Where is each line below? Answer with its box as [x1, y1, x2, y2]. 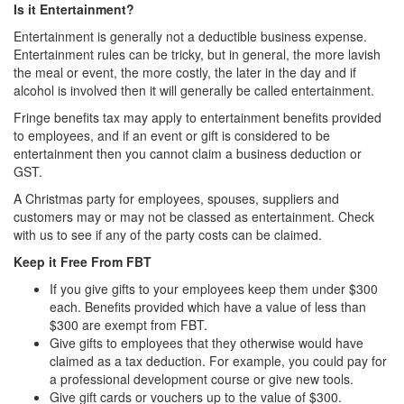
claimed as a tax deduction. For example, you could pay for [50, 352, 387, 370]
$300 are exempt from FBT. [50, 316, 207, 334]
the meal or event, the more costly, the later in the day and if [14, 63, 356, 81]
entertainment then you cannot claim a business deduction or [14, 144, 362, 162]
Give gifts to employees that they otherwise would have [50, 334, 363, 352]
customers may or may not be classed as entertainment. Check [14, 207, 374, 225]
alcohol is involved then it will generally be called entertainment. [14, 81, 374, 99]
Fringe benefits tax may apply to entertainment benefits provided [14, 108, 381, 126]
